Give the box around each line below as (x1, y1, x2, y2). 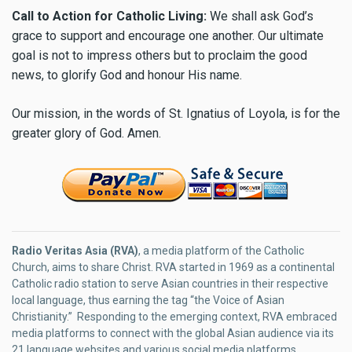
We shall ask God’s (207, 8, 313, 24)
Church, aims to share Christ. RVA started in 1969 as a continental (12, 260, 335, 273)
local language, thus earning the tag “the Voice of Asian (12, 293, 284, 306)
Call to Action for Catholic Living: (12, 8, 207, 24)
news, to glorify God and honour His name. (12, 67, 242, 82)
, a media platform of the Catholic (138, 244, 304, 257)
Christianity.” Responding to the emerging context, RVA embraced (12, 310, 337, 323)
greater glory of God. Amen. (12, 125, 161, 141)
